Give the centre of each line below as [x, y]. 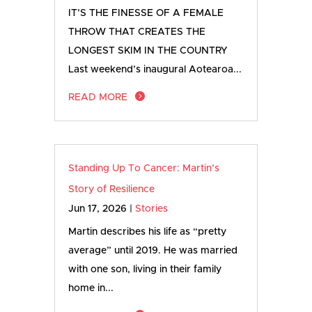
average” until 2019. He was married [153, 251]
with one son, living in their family [145, 270]
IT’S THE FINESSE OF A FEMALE [146, 13]
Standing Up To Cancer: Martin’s [144, 169]
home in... [91, 289]
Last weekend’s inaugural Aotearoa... [155, 69]
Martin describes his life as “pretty [148, 232]
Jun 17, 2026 [98, 209]
